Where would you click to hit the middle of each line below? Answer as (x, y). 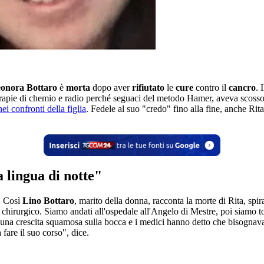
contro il (212, 88)
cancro (242, 88)
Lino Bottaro (48, 200)
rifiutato (148, 88)
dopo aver (111, 88)
